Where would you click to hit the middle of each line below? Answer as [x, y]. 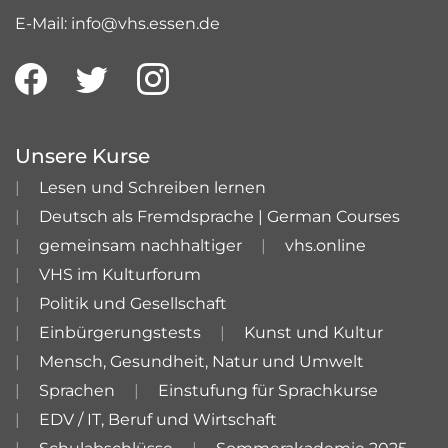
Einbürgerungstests [120, 332]
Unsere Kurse [82, 156]
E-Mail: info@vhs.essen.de [117, 23]
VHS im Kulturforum [120, 274]
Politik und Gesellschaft [133, 303]
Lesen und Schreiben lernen [152, 187]
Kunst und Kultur [313, 332]
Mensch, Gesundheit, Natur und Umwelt [201, 361]
